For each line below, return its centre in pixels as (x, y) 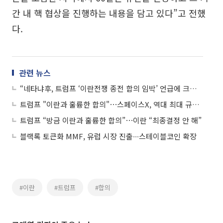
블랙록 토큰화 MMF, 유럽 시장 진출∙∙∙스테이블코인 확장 (108, 136)
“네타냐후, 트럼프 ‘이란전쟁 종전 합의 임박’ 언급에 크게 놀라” (193, 89)
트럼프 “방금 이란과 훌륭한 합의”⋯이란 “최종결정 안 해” (111, 120)
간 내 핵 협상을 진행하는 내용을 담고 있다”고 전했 (109, 13)
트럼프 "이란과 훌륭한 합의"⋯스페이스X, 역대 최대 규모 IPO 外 (196, 105)
